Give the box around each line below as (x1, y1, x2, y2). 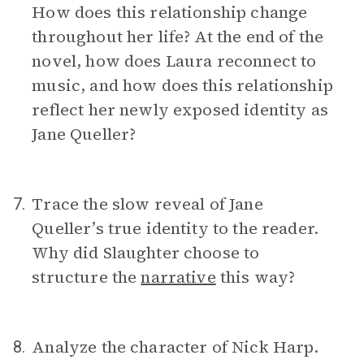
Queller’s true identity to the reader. (32, 217, 319, 240)
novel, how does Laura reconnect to (32, 50, 317, 72)
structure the (32, 266, 141, 288)
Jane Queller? (32, 123, 136, 145)
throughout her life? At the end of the (32, 25, 324, 48)
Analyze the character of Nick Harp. (32, 336, 319, 358)
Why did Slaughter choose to (32, 241, 260, 264)
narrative (141, 266, 216, 288)
